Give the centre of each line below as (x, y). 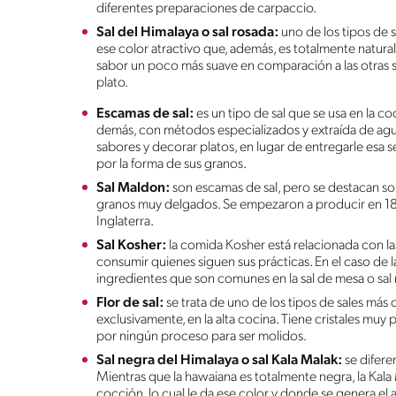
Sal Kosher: (131, 245)
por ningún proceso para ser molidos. (202, 336)
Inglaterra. (125, 221)
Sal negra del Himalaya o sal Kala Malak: (219, 360)
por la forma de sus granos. (171, 164)
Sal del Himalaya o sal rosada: (187, 32)
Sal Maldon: (134, 188)
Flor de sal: (131, 303)
